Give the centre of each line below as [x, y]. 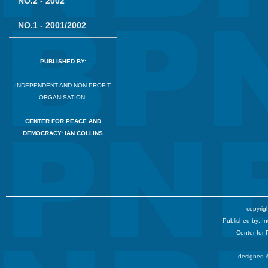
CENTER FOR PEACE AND [63, 121]
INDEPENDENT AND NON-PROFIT [63, 85]
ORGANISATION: [63, 97]
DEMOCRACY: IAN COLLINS [63, 133]
